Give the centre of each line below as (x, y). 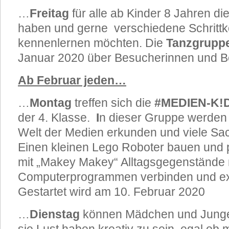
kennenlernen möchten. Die (92, 43)
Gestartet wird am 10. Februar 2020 (111, 192)
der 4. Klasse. (54, 118)
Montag (52, 103)
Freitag (51, 13)
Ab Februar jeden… (72, 80)
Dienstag (56, 214)
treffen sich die (114, 103)
